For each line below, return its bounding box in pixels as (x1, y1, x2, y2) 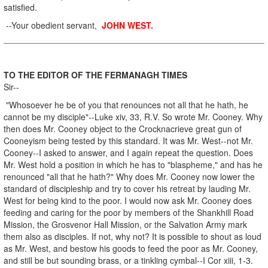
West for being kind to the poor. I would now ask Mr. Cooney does (4, 194, 252, 206)
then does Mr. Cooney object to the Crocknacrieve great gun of (4, 122, 242, 135)
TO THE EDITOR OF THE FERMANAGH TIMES (4, 68, 187, 81)
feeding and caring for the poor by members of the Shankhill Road (4, 206, 254, 218)
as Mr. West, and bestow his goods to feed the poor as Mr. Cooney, (4, 242, 258, 254)
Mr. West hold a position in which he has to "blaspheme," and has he (4, 158, 263, 170)
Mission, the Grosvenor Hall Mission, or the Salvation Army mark (4, 218, 247, 230)
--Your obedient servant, (4, 19, 99, 31)
